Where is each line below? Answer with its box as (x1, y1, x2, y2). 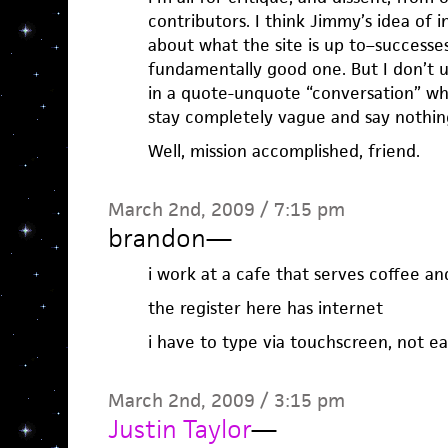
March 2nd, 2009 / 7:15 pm (107, 197, 345, 222)
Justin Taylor (107, 413, 251, 445)
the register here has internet (147, 297, 383, 319)
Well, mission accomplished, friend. (147, 140, 420, 162)
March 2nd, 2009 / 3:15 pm (107, 388, 345, 413)
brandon (107, 222, 206, 254)
